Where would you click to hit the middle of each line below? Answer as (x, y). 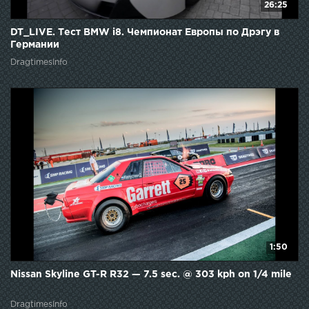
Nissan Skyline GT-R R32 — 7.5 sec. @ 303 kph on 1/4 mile (151, 275)
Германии (35, 44)
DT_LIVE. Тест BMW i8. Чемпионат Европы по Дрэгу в (145, 32)
